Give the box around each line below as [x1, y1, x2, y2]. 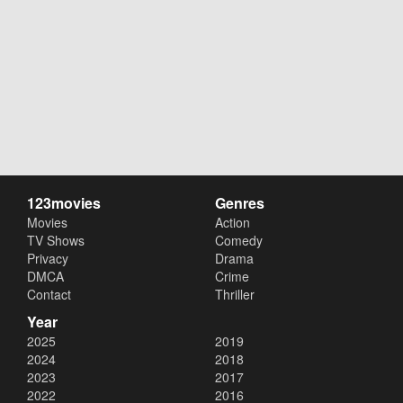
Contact [27, 285, 71, 303]
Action [215, 213, 250, 231]
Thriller [215, 285, 255, 303]
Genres [215, 193, 264, 213]
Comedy [215, 231, 263, 249]
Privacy [27, 249, 68, 267]
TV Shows [27, 231, 85, 249]
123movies [27, 193, 101, 213]
